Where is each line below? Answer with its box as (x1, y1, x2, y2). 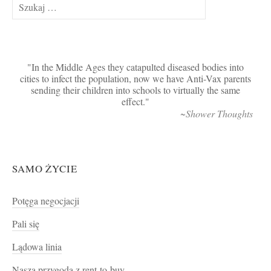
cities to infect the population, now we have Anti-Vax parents (20, 71, 251, 85)
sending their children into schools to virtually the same (31, 83, 240, 97)
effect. (122, 94, 145, 108)
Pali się (12, 217, 39, 230)
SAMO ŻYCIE (12, 161, 77, 175)
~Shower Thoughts (180, 106, 253, 120)
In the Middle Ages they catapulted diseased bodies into (31, 60, 244, 74)
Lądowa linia (12, 240, 62, 253)
